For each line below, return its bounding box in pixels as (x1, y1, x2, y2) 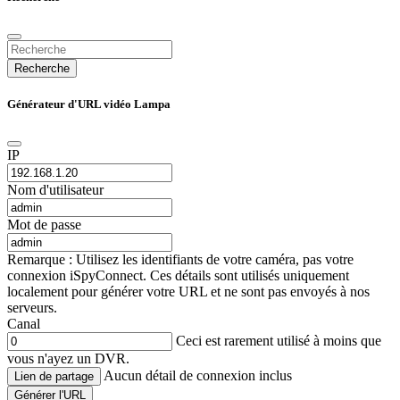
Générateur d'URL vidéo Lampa (7, 96, 171, 111)
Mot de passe (7, 217, 81, 233)
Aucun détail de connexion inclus (104, 368, 292, 384)
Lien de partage (14, 370, 94, 384)
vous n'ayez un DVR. (7, 351, 129, 367)
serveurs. (7, 300, 57, 316)
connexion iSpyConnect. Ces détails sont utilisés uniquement (7, 268, 349, 284)
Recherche (14, 61, 70, 75)
